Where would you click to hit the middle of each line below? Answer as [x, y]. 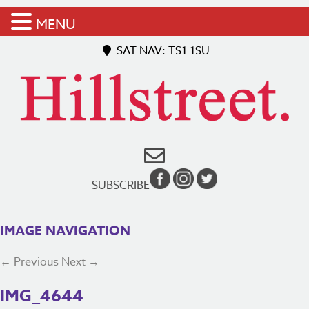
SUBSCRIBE [121, 186]
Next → [80, 262]
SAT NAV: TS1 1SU [161, 51]
